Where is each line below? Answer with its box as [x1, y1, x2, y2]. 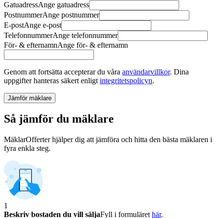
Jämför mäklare [8, 94, 52, 102]
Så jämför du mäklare [4, 112, 114, 126]
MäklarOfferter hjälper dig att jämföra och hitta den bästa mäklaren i [4, 135, 212, 144]
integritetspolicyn [100, 76, 152, 85]
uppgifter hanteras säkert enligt [4, 76, 100, 85]
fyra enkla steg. [4, 144, 51, 153]
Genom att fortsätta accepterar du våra [4, 67, 122, 76]
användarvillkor [122, 67, 170, 76]
